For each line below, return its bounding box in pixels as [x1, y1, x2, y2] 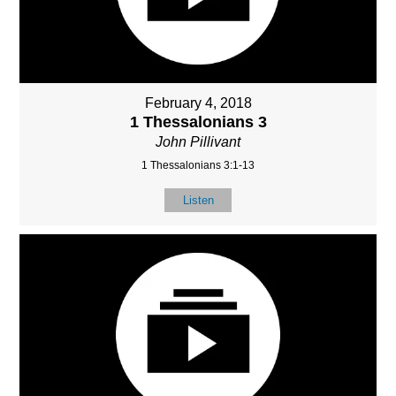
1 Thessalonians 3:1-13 [141, 159, 255, 172]
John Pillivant [156, 134, 240, 150]
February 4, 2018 [144, 95, 252, 111]
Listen [182, 194, 214, 208]
